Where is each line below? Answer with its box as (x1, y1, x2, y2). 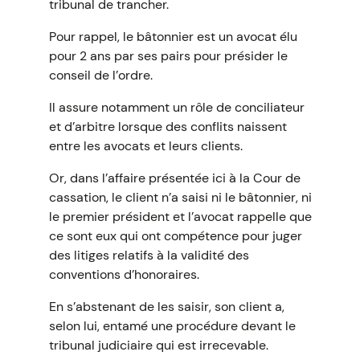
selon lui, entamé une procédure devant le (48, 317, 296, 334)
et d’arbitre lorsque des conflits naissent (48, 118, 287, 135)
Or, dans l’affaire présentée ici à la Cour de (48, 170, 301, 186)
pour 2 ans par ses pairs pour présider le (48, 47, 288, 64)
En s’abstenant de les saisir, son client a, (48, 298, 284, 315)
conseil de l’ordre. (48, 67, 153, 84)
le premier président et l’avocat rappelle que (48, 208, 312, 225)
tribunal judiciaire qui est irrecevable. (48, 337, 268, 354)
